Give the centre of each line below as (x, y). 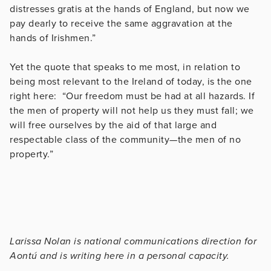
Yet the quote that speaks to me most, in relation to (125, 67)
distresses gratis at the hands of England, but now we (130, 9)
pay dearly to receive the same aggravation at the (121, 23)
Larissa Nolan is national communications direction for (133, 241)
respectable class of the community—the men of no (125, 139)
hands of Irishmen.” (53, 38)
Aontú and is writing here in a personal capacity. (120, 256)
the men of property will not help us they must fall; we (132, 110)
